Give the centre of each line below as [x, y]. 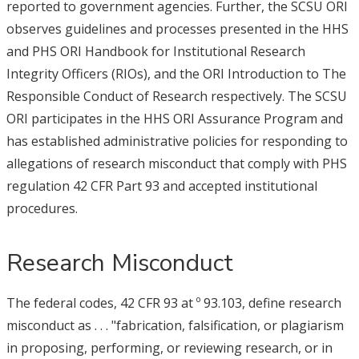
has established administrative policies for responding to [177, 141]
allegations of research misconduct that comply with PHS [176, 163]
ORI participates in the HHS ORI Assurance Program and [174, 119]
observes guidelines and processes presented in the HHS [177, 29]
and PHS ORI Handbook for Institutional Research [155, 51]
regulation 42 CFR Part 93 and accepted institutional [161, 186]
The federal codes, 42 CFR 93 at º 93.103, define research [173, 303]
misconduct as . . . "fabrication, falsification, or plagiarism [175, 325]
